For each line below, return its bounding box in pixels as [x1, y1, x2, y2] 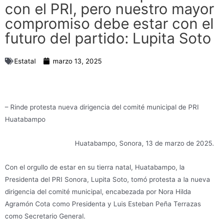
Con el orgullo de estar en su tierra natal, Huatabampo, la [5, 163, 185, 171]
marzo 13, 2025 [53, 57, 102, 65]
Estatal [14, 57, 36, 65]
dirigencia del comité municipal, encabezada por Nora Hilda [5, 187, 191, 196]
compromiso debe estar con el [5, 14, 214, 32]
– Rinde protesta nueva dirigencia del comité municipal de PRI [5, 103, 199, 111]
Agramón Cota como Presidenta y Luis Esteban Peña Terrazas [5, 199, 201, 208]
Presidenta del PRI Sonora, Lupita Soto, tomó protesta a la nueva [5, 175, 210, 183]
